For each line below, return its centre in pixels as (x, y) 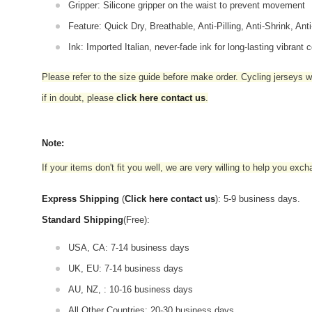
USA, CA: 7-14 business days (129, 248)
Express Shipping (80, 199)
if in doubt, (64, 98)
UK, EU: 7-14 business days (126, 268)
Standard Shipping (83, 220)
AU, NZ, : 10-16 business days (131, 289)
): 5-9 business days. (258, 199)
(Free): (136, 220)
